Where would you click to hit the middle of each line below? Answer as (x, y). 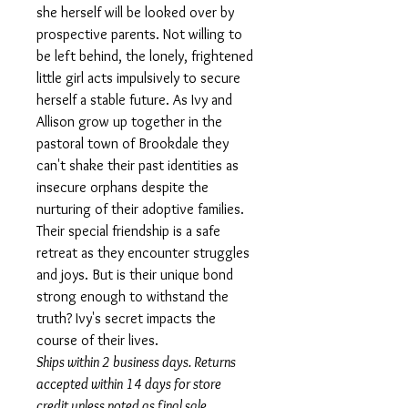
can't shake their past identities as (138, 165)
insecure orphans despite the (122, 187)
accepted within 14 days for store (129, 384)
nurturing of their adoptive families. (140, 209)
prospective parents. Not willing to (139, 34)
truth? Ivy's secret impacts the (126, 318)
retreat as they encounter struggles (143, 253)
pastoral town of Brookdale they (133, 143)
